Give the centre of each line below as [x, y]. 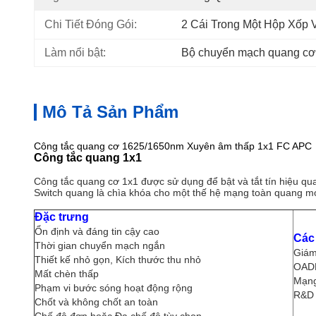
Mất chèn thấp [67, 274]
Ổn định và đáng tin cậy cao [97, 231]
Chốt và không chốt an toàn [96, 302]
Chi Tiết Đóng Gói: [91, 24]
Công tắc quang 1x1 [88, 158]
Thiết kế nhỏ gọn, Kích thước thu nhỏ [118, 260]
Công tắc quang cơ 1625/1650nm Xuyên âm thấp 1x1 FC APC [173, 146]
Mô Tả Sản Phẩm [110, 112]
